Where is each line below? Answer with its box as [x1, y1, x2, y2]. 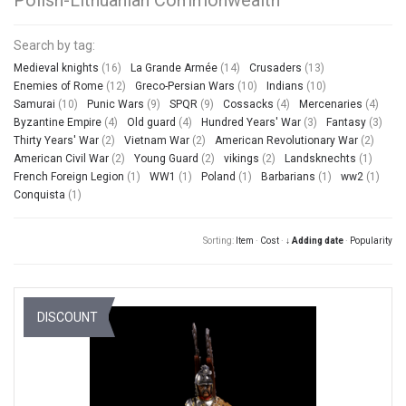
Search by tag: [14, 37, 95, 53]
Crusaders [249, 61, 302, 74]
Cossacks [223, 97, 274, 111]
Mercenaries [299, 97, 362, 111]
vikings [224, 151, 259, 165]
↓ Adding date [285, 235, 343, 246]
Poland [201, 169, 236, 183]
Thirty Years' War [14, 133, 99, 147]
